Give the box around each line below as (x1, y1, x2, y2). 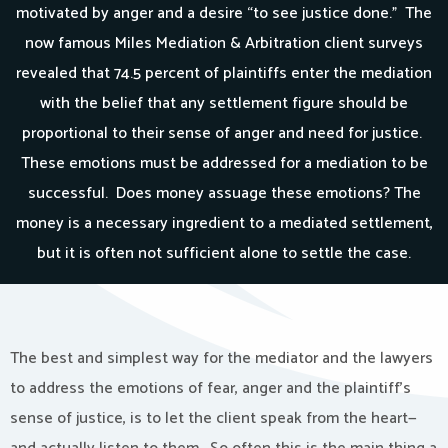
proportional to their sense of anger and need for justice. (22, 120, 426, 147)
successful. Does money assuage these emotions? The (27, 180, 421, 207)
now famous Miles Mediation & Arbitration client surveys (25, 30, 423, 57)
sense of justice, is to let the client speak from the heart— (10, 405, 417, 432)
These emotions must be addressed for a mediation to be (20, 150, 428, 177)
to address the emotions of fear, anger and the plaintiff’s (10, 375, 411, 402)
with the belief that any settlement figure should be (40, 90, 408, 117)
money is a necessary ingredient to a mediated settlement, (15, 210, 433, 237)
